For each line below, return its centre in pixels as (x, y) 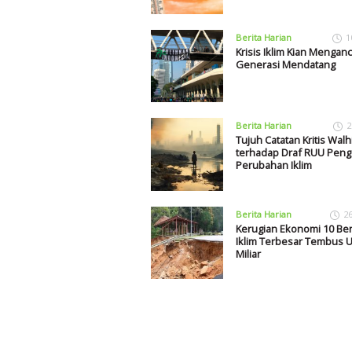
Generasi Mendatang (285, 65)
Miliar (248, 253)
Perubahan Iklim (273, 165)
